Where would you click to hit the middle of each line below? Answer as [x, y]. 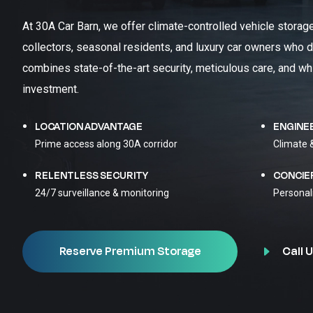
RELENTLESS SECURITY [92, 176]
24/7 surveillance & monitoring [102, 193]
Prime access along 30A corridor [106, 144]
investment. [51, 89]
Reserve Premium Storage [130, 252]
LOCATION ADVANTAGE [89, 127]
